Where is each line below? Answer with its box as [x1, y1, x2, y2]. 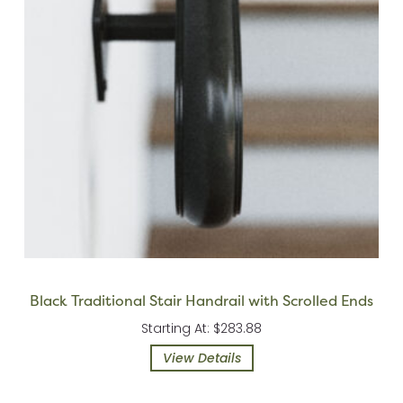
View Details [162, 349, 241, 368]
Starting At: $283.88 [141, 319, 262, 338]
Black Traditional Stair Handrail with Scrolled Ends [30, 291, 373, 311]
